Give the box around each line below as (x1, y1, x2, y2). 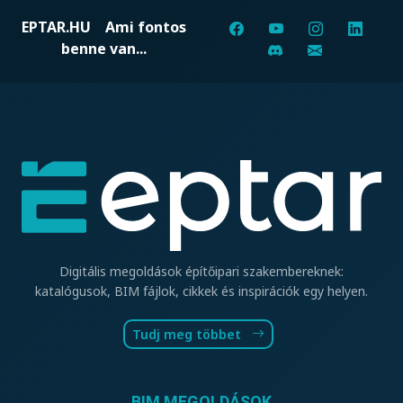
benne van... (61, 38, 148, 58)
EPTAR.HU (22, 16, 92, 37)
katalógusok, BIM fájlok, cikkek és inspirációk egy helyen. (35, 282, 368, 300)
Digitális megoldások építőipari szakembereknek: (59, 262, 344, 280)
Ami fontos (91, 16, 187, 37)
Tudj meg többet (131, 325, 245, 343)
